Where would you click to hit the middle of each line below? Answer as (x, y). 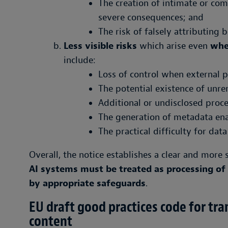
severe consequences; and (151, 18)
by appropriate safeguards (87, 183)
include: (80, 60)
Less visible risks (100, 46)
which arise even (174, 46)
